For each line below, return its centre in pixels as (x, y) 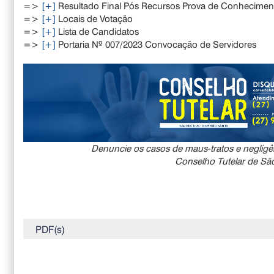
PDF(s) (50, 229)
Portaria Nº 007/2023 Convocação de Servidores (156, 44)
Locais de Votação (94, 18)
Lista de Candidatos (98, 31)
